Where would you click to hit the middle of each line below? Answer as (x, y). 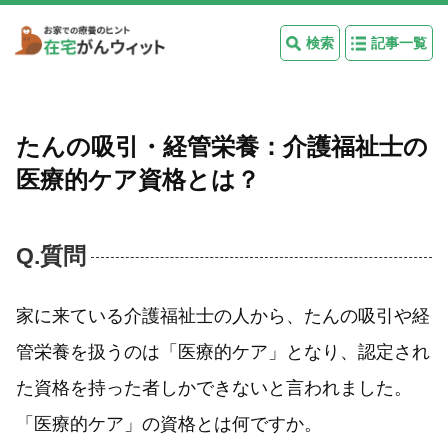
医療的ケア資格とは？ (138, 179)
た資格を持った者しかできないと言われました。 (214, 388)
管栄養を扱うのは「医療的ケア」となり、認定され (223, 352)
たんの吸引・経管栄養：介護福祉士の (222, 146)
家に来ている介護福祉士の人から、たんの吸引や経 (223, 316)
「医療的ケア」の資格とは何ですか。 (169, 424)
